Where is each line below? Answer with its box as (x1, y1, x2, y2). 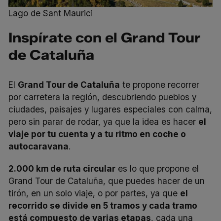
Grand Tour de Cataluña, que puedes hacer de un (8, 176, 205, 186)
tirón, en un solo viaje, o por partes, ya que (8, 188, 181, 199)
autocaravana (8, 141, 69, 152)
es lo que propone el (115, 163, 199, 174)
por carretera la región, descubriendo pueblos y (8, 92, 197, 103)
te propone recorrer (120, 79, 200, 90)
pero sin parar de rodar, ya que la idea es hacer (8, 116, 199, 127)
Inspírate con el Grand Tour (8, 30, 201, 46)
